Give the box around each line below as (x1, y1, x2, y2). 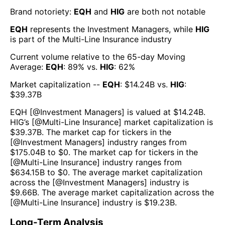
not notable (162, 6, 205, 17)
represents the (28, 24, 87, 34)
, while (169, 24, 193, 34)
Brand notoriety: (10, 6, 74, 17)
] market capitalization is (119, 117, 213, 127)
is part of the (10, 34, 62, 44)
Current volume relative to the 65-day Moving (10, 51, 185, 62)
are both (125, 6, 159, 17)
